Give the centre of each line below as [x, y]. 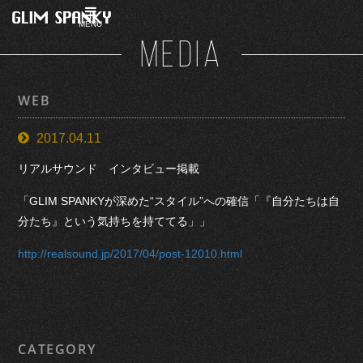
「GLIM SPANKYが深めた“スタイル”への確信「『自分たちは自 [179, 201]
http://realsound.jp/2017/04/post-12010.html [130, 253]
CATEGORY [57, 350]
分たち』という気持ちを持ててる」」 [115, 221]
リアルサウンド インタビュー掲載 [109, 169]
